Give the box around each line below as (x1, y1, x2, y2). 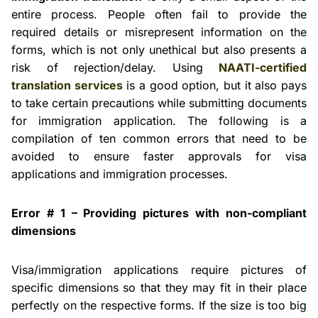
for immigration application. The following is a (11, 114, 307, 128)
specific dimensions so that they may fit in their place (11, 280, 307, 295)
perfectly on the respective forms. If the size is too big (11, 298, 307, 312)
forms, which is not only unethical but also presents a (11, 43, 307, 57)
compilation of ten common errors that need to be (11, 131, 307, 146)
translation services (11, 78, 123, 92)
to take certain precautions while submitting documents (11, 96, 307, 110)
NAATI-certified (219, 60, 307, 75)
